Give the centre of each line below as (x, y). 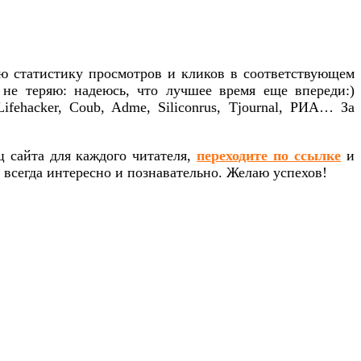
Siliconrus (184, 108)
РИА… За (319, 108)
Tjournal (250, 108)
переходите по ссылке (269, 156)
